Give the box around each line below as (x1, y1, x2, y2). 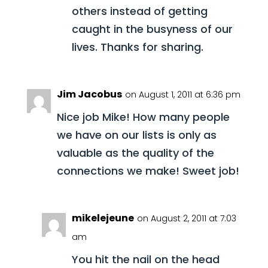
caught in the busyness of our (71, 22, 233, 36)
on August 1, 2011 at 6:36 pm (124, 89, 240, 100)
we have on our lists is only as (56, 127, 217, 142)
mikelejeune (71, 211, 134, 225)
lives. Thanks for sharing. (71, 39, 203, 54)
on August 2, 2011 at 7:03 (136, 212, 236, 224)
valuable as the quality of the (56, 145, 214, 160)
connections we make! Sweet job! (56, 163, 239, 178)
